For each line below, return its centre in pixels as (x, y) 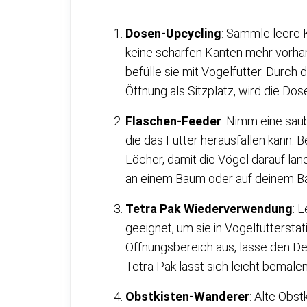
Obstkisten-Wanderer (187, 296)
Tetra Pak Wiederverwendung (209, 209)
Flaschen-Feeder (173, 121)
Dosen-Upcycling (173, 33)
